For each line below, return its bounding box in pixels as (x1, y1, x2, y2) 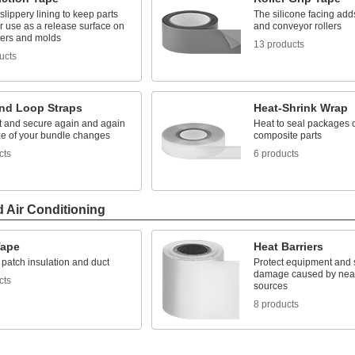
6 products (253, 148, 299, 159)
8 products (253, 299, 299, 310)
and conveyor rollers (253, 21, 342, 32)
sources (253, 281, 288, 292)
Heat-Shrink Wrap (253, 101, 348, 114)
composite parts (253, 130, 322, 141)
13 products (253, 39, 304, 50)
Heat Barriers (253, 240, 323, 253)
